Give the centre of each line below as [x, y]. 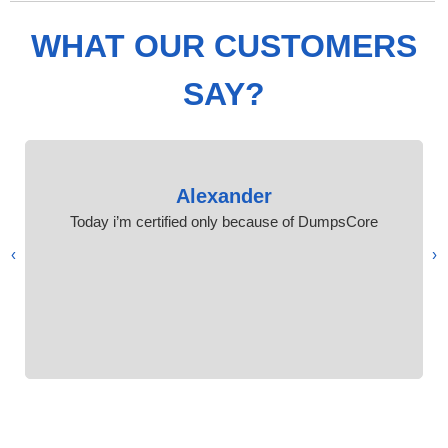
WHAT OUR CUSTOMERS [224, 45]
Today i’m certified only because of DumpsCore [224, 221]
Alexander [224, 195]
